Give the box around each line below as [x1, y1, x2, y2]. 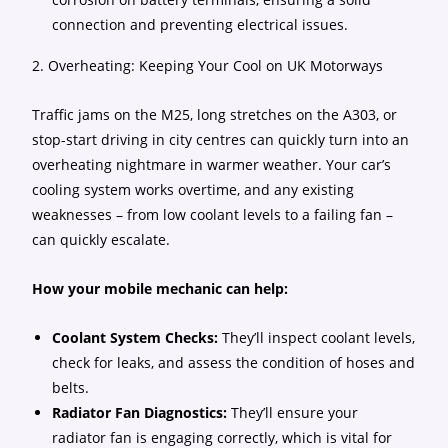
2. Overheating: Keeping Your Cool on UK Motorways [32, 56, 384, 75]
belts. [52, 378, 90, 397]
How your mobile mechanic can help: [32, 279, 289, 298]
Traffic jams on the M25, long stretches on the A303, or [32, 105, 398, 124]
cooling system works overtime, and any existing [32, 180, 355, 199]
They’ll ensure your [227, 403, 359, 422]
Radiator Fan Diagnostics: [52, 403, 228, 422]
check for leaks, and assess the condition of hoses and [52, 353, 416, 372]
